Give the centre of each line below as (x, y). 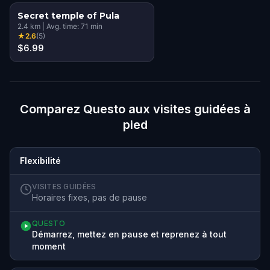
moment (49, 246)
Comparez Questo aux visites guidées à (135, 109)
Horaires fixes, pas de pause (89, 197)
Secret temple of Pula (68, 15)
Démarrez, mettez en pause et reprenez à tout (129, 234)
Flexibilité (40, 160)
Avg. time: (64, 26)
